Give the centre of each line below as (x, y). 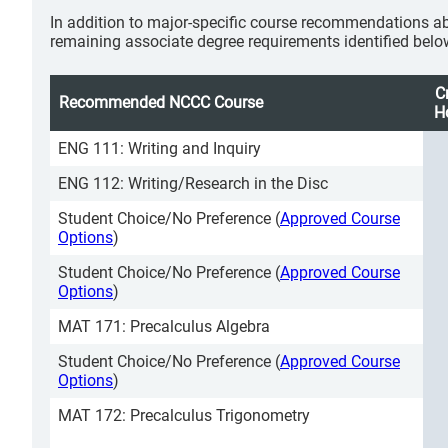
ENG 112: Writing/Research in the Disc (193, 183)
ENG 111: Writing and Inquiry (159, 148)
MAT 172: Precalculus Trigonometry (184, 415)
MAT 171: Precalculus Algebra (164, 326)
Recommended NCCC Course (161, 102)
